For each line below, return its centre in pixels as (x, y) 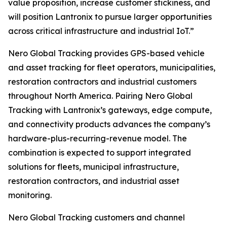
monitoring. (30, 195)
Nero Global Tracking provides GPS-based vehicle (106, 53)
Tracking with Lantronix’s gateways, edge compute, (110, 110)
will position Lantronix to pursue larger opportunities (110, 17)
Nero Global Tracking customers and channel (97, 217)
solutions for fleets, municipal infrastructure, (93, 167)
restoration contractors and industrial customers (102, 82)
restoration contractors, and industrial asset (94, 181)
